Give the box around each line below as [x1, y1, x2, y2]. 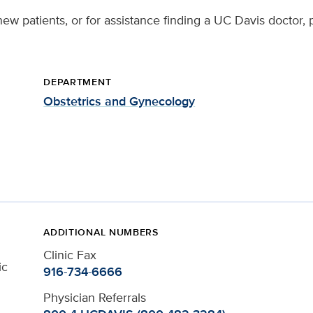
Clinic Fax [43, 246, 97, 263]
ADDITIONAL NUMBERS [43, 225, 159, 239]
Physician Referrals [43, 289, 147, 306]
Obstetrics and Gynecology [43, 92, 196, 110]
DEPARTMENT [43, 75, 112, 89]
